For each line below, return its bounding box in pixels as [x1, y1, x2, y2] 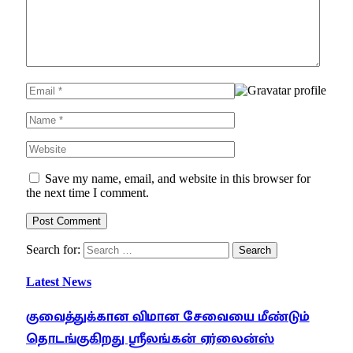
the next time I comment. [26, 185, 149, 199]
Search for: [26, 242, 80, 256]
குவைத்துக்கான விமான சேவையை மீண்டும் [26, 306, 310, 329]
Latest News [26, 274, 91, 288]
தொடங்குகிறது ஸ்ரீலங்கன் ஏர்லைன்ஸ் [26, 328, 274, 351]
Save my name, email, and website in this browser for [45, 171, 310, 185]
